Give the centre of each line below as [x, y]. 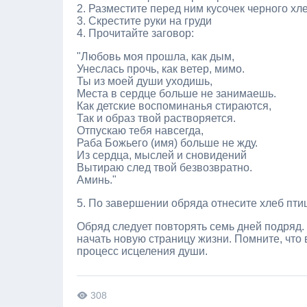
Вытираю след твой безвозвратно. [164, 168]
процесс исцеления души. [142, 251]
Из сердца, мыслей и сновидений [162, 155]
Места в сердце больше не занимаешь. [176, 94]
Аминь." [97, 180]
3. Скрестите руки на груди [144, 21]
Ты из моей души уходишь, [145, 81]
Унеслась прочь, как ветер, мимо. [161, 69]
